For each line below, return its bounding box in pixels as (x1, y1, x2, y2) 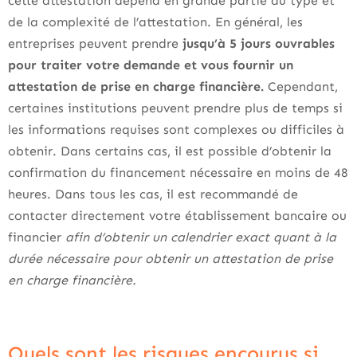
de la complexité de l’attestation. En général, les (8, 14, 303, 29)
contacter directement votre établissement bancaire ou (8, 208, 347, 223)
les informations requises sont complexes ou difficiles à (8, 122, 344, 137)
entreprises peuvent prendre (8, 36, 178, 51)
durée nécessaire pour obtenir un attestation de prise (8, 251, 333, 266)
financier (8, 229, 65, 245)
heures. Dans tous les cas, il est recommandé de (8, 186, 298, 202)
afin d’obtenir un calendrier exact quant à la (65, 229, 336, 245)
